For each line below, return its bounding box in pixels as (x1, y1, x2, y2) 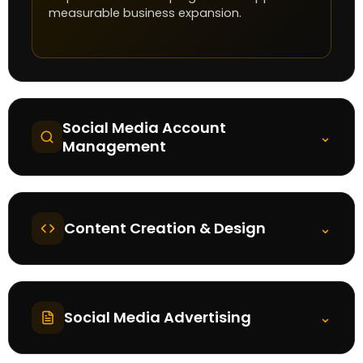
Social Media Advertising (64, 307, 251, 328)
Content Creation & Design (64, 218, 266, 239)
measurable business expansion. (49, 5, 241, 22)
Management (62, 135, 166, 156)
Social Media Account (62, 117, 226, 138)
